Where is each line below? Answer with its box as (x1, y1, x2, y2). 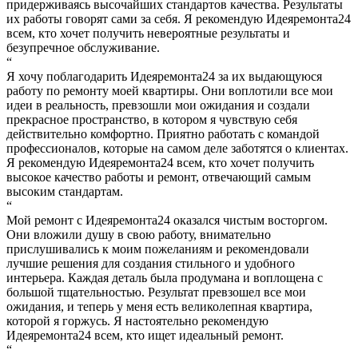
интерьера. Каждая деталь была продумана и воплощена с (6, 270, 323, 284)
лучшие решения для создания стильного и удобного (6, 256, 295, 270)
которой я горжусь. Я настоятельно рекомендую (6, 313, 268, 328)
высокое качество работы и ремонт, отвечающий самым (6, 169, 311, 184)
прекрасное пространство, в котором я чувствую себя (6, 112, 297, 126)
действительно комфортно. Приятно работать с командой (6, 126, 320, 141)
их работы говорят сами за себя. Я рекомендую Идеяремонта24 (6, 11, 351, 26)
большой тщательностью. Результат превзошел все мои (6, 284, 306, 299)
